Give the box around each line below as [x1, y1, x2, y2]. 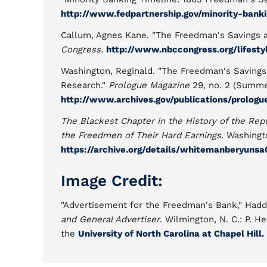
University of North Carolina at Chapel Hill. [78, 228, 264, 239]
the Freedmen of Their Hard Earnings [61, 130, 221, 141]
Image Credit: [61, 172, 163, 190]
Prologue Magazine [108, 80, 190, 91]
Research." [61, 80, 108, 91]
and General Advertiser [61, 214, 160, 225]
